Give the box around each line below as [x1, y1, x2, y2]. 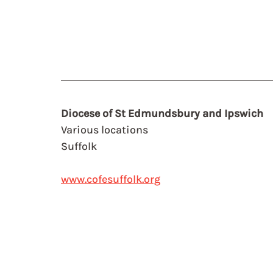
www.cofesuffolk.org [61, 172, 160, 186]
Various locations [61, 123, 148, 136]
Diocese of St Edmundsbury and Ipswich [61, 107, 263, 120]
